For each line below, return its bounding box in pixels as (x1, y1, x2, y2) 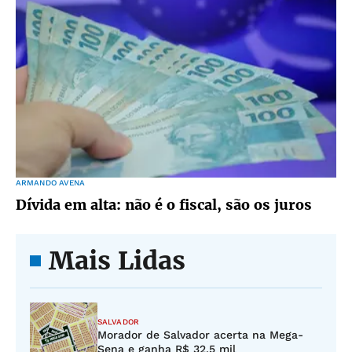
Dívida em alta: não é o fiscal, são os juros (16, 196, 312, 214)
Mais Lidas (49, 245, 185, 277)
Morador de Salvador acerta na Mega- (97, 328, 303, 341)
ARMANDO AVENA (16, 178, 86, 187)
